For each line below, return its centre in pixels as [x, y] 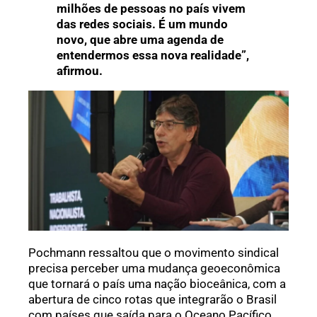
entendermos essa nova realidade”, [153, 55]
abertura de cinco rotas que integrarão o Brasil [152, 299]
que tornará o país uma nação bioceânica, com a [157, 283]
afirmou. [80, 70]
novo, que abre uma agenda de [140, 39]
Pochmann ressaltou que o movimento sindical [154, 252]
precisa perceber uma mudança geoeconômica [154, 268]
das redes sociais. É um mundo [142, 24]
